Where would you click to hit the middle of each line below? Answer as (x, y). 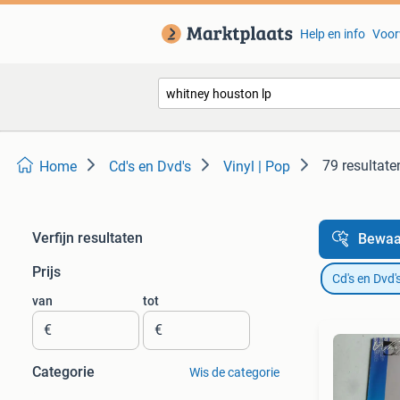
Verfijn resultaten (87, 238)
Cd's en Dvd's (150, 167)
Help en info (332, 34)
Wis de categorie (234, 372)
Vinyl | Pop (257, 167)
